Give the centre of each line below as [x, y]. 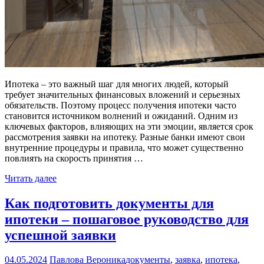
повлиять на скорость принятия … [74, 158]
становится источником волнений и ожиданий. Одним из [121, 115]
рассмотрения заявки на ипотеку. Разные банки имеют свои [125, 137]
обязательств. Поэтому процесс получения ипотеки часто [121, 105]
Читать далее [31, 178]
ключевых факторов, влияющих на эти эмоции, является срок [129, 126]
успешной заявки [60, 235]
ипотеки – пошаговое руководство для [127, 219]
